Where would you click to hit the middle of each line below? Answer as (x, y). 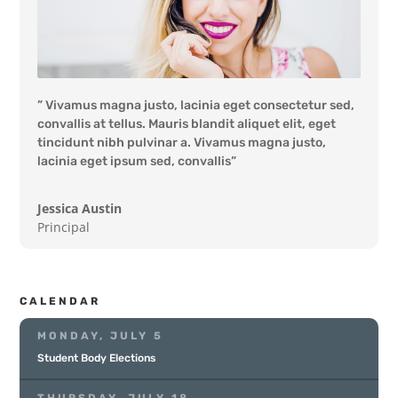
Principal (64, 227)
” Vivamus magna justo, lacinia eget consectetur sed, (196, 106)
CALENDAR (60, 302)
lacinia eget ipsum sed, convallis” (137, 162)
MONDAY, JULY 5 (101, 336)
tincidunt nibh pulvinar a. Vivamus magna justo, (182, 143)
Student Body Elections (97, 358)
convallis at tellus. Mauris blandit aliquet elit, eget (187, 124)
